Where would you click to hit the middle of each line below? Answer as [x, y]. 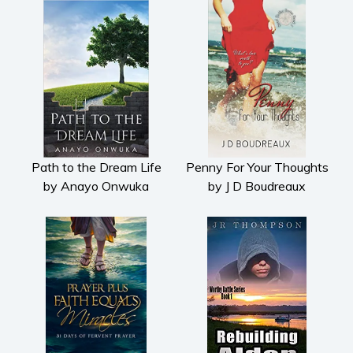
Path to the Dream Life [96, 167]
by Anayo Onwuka [96, 186]
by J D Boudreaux [257, 186]
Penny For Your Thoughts [257, 167]
